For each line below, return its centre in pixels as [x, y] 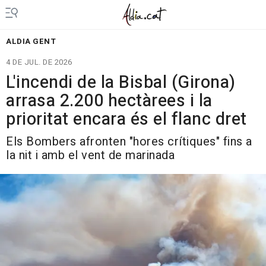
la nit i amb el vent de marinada [90, 155]
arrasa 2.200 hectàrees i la [109, 101]
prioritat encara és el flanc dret [126, 119]
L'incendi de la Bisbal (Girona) [121, 83]
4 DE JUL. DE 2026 [39, 62]
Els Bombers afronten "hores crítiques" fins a [129, 142]
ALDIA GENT [31, 41]
